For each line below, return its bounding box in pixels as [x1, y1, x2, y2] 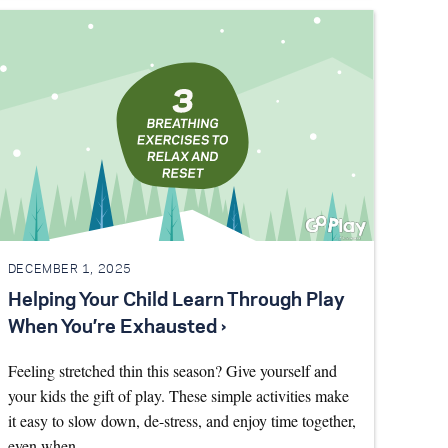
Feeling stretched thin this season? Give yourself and [7, 359, 337, 381]
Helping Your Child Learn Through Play [7, 291, 345, 310]
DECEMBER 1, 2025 [7, 264, 132, 276]
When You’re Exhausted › [7, 318, 226, 337]
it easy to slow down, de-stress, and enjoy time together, [7, 409, 356, 431]
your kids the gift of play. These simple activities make [7, 384, 349, 406]
